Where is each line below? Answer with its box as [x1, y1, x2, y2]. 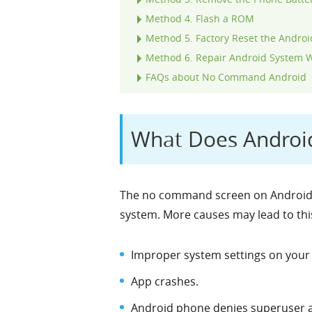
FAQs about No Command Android [146, 70, 306, 84]
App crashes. [131, 273, 198, 289]
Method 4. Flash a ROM [146, 11, 254, 25]
